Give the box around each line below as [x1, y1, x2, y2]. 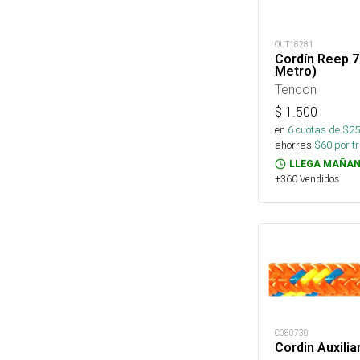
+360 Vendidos [275, 173, 339, 186]
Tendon [275, 81, 317, 98]
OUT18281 [275, 39, 313, 51]
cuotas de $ [293, 123, 349, 137]
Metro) [275, 63, 317, 80]
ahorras [275, 138, 312, 153]
